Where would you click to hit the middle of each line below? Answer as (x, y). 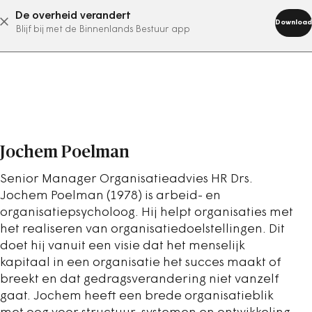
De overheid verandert (73, 16)
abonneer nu (139, 22)
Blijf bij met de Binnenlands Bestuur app (103, 30)
